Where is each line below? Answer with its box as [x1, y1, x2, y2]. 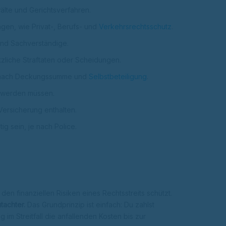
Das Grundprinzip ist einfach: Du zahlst [25, 200, 154, 209]
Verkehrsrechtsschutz [99, 22, 172, 31]
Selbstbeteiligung [89, 72, 147, 81]
